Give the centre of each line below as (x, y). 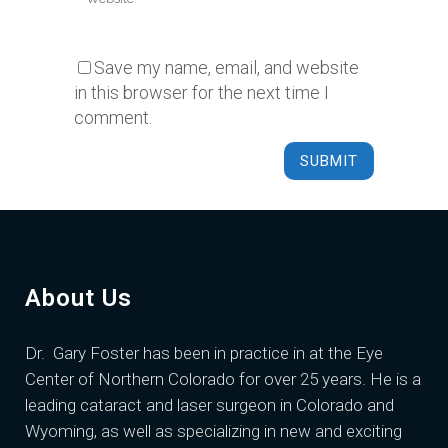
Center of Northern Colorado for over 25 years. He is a (223, 379)
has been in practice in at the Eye (261, 353)
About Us (78, 298)
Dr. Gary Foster (82, 353)
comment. (113, 117)
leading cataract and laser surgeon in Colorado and (209, 405)
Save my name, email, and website (226, 67)
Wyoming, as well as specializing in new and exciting (213, 431)
